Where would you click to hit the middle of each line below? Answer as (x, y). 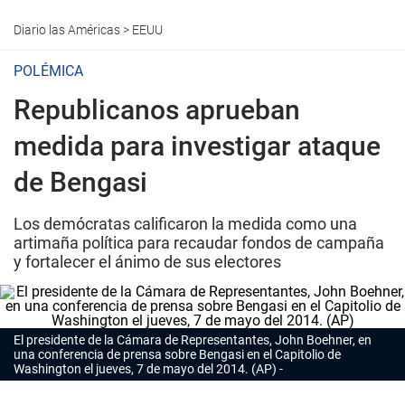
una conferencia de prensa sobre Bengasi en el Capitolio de (177, 354)
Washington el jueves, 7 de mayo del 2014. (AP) (145, 369)
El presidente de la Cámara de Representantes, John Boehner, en (193, 340)
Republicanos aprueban (157, 110)
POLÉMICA (48, 71)
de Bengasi (80, 182)
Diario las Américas (67, 30)
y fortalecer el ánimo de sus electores (147, 262)
